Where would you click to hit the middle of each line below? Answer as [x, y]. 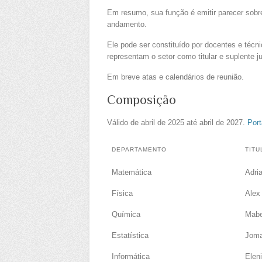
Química [126, 214]
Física [122, 193]
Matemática [132, 172]
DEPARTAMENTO [139, 149]
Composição [142, 99]
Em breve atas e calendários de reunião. [175, 77]
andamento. [127, 24]
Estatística [130, 235]
